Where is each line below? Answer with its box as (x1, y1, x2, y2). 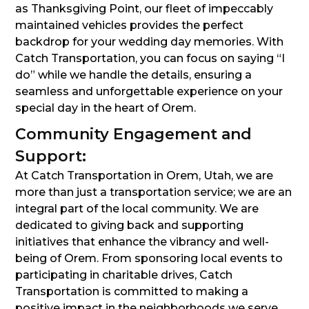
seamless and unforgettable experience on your (15, 85, 283, 99)
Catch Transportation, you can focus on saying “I (15, 52, 285, 66)
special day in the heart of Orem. (15, 101, 196, 115)
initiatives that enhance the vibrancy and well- (15, 235, 269, 249)
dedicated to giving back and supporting (15, 219, 243, 232)
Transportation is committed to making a (15, 285, 248, 299)
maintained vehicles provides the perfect (15, 19, 243, 32)
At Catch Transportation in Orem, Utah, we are (15, 169, 273, 183)
